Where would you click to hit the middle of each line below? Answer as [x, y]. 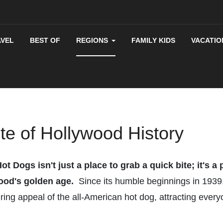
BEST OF [45, 40]
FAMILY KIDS [154, 40]
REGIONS [92, 40]
